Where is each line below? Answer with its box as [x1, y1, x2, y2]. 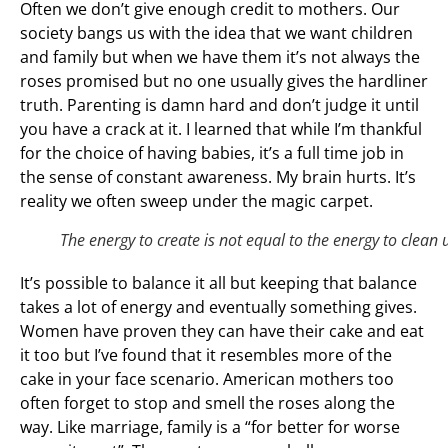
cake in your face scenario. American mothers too [20, 367, 394, 390]
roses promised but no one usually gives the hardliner [20, 69, 428, 92]
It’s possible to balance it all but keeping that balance [20, 271, 417, 294]
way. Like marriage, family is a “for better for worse [20, 415, 400, 438]
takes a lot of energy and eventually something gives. [20, 295, 417, 318]
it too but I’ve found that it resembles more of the [20, 343, 392, 366]
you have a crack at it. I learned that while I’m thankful [20, 117, 422, 140]
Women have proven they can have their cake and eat [20, 319, 424, 342]
